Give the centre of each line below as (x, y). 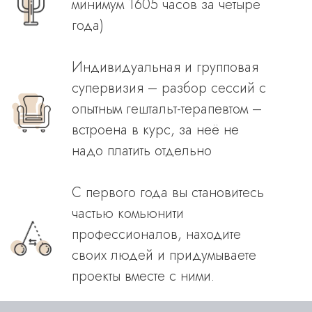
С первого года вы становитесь (167, 193)
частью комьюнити (127, 213)
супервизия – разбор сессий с (169, 88)
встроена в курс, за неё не (155, 130)
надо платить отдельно (141, 151)
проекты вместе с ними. (143, 276)
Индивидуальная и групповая (165, 67)
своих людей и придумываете (164, 255)
